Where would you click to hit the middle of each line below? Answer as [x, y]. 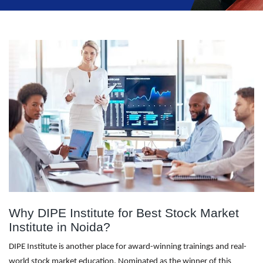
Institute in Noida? [60, 227]
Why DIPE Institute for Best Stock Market [124, 213]
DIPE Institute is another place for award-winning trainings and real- [128, 247]
